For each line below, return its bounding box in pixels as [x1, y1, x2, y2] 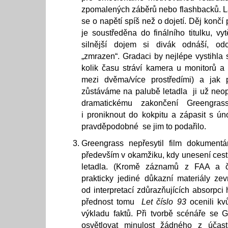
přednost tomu [81, 197, 142, 206]
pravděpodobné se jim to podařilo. [81, 122, 206, 131]
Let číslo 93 [141, 197, 186, 206]
